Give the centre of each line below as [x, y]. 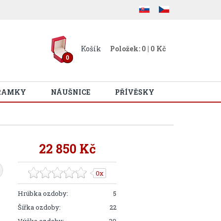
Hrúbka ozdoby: [43, 193]
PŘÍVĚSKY [135, 92]
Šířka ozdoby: [39, 207]
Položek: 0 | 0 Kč [138, 49]
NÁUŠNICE [71, 92]
